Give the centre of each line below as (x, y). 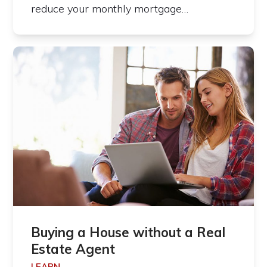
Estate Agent (73, 249)
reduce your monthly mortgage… (110, 8)
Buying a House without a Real (128, 233)
